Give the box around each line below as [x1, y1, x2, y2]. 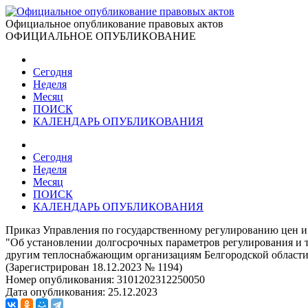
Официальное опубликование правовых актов [5, 18, 223, 30]
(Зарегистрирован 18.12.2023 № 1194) [5, 261, 182, 273]
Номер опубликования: [5, 274, 117, 285]
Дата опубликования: [5, 286, 108, 298]
